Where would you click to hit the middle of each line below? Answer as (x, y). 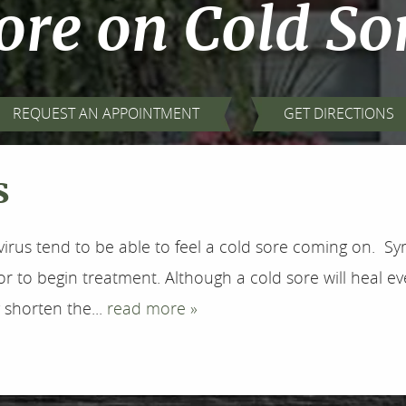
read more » (152, 308)
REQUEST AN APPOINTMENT (106, 114)
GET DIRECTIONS (338, 114)
